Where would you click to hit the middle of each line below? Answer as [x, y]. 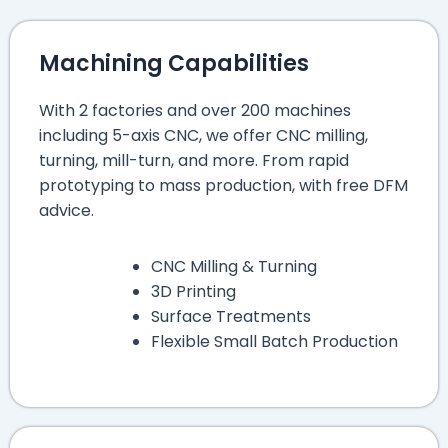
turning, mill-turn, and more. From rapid [194, 161]
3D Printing [193, 292]
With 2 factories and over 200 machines [195, 111]
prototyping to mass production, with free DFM [223, 186]
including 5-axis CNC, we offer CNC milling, [203, 136]
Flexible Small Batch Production [274, 342]
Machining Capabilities [174, 64]
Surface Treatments [231, 317]
